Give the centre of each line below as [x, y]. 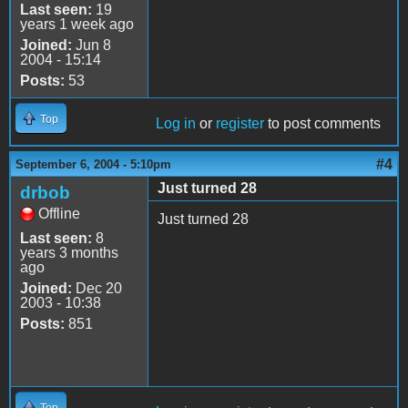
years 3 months [69, 252]
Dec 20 [97, 288]
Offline [59, 213]
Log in [176, 123]
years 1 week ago [77, 24]
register [240, 123]
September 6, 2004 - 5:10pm [93, 164]
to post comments [322, 123]
